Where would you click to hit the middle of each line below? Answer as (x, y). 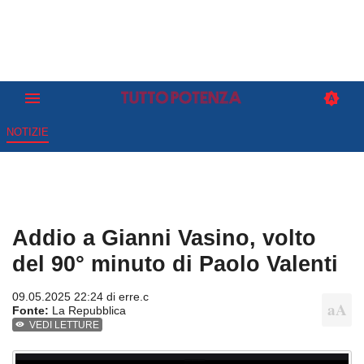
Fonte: (30, 311)
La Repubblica (87, 311)
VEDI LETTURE (65, 325)
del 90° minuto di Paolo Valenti (175, 264)
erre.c (134, 297)
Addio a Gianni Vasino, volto (164, 238)
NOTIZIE (27, 132)
